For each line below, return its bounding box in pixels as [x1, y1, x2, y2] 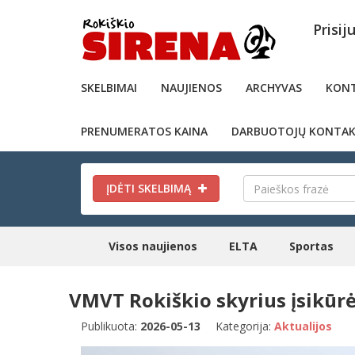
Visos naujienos [109, 239, 197, 254]
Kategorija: [216, 319, 274, 334]
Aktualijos [274, 319, 332, 334]
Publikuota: [81, 319, 140, 334]
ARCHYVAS [246, 80, 302, 95]
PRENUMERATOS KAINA [81, 124, 208, 139]
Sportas [289, 239, 334, 254]
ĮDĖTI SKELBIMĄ [105, 181, 194, 196]
